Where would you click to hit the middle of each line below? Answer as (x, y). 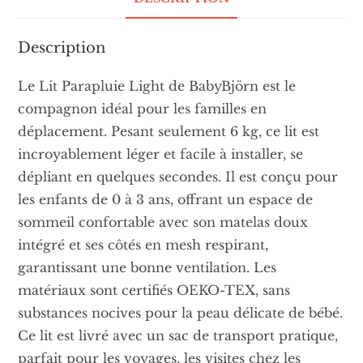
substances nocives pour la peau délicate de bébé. (181, 312)
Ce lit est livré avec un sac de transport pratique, (178, 335)
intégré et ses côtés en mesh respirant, (143, 244)
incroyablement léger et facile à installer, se (161, 154)
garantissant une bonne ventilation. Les (147, 267)
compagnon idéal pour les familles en (143, 108)
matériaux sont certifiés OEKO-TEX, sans (154, 290)
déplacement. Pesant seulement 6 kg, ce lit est (169, 131)
